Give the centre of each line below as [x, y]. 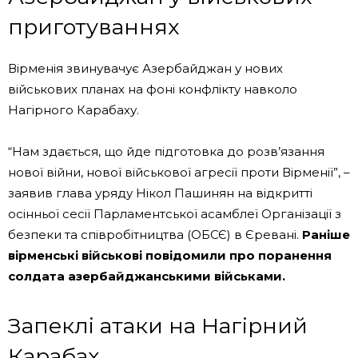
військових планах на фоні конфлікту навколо [153, 89]
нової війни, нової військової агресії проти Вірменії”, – [179, 173]
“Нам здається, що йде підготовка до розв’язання [166, 152]
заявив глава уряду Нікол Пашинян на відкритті [160, 193]
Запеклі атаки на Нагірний [158, 326]
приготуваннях [93, 27]
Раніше [326, 235]
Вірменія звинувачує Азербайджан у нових [145, 69]
